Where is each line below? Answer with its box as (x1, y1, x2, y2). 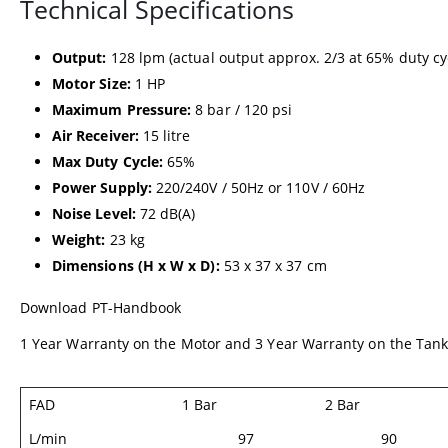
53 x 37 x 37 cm (219, 255, 327, 275)
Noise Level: (52, 203, 136, 223)
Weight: (52, 229, 106, 249)
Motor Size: (52, 73, 131, 93)
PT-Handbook (91, 297, 182, 317)
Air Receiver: (52, 125, 139, 145)
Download (20, 297, 92, 317)
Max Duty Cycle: (52, 151, 164, 171)
